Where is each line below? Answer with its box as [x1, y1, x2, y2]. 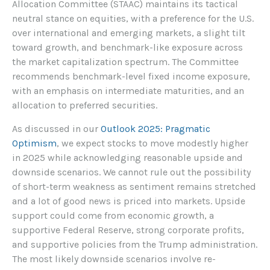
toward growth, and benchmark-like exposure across [12, 42, 243, 54]
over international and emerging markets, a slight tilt [12, 27, 245, 39]
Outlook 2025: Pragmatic [101, 123, 210, 135]
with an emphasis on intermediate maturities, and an [12, 85, 244, 97]
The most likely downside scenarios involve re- [12, 253, 216, 265]
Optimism [12, 137, 57, 149]
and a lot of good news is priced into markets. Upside [12, 195, 245, 207]
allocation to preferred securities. [12, 99, 157, 111]
